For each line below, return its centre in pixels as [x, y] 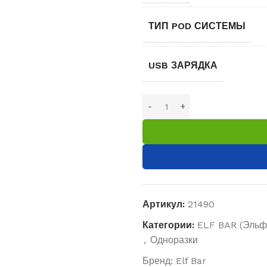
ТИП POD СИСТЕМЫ [197, 26]
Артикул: [165, 204]
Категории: [168, 225]
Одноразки [174, 240]
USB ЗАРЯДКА [183, 65]
